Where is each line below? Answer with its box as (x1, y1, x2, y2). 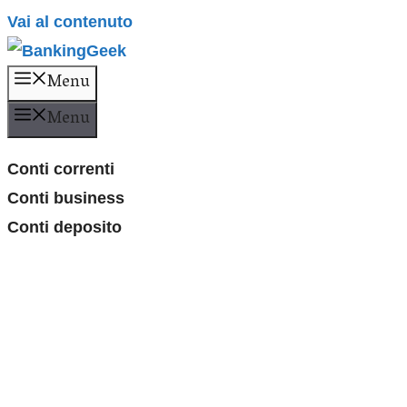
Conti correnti (7, 160, 114, 178)
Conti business (7, 189, 124, 207)
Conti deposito (7, 218, 122, 236)
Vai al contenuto (7, 13, 133, 31)
